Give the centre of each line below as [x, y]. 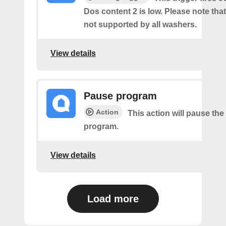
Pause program [120, 96]
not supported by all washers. [140, 24]
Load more [113, 199]
